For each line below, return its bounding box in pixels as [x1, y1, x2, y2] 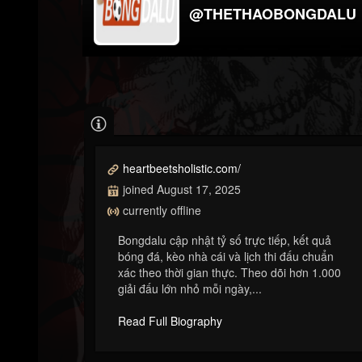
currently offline [120, 202, 201, 219]
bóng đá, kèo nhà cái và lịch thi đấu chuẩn [118, 248, 334, 265]
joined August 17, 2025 [120, 180, 241, 197]
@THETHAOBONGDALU [189, 2, 356, 24]
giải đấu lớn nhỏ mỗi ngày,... [118, 280, 262, 297]
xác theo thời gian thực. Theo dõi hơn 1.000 [118, 264, 341, 281]
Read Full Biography [118, 313, 222, 330]
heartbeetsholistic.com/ [123, 159, 241, 176]
